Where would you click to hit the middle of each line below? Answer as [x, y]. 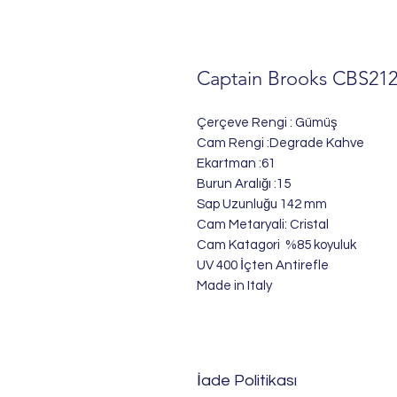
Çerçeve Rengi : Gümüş [267, 123]
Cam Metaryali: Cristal [263, 225]
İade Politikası [247, 381]
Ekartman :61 [236, 164]
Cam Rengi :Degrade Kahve [280, 144]
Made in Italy [234, 286]
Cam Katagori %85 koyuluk [276, 245]
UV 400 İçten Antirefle [263, 266]
